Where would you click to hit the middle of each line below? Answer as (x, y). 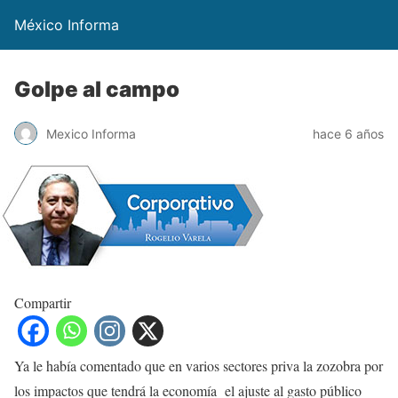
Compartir (43, 302)
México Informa (67, 25)
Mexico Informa (91, 133)
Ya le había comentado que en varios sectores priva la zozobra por (199, 366)
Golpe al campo (97, 89)
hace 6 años (348, 133)
